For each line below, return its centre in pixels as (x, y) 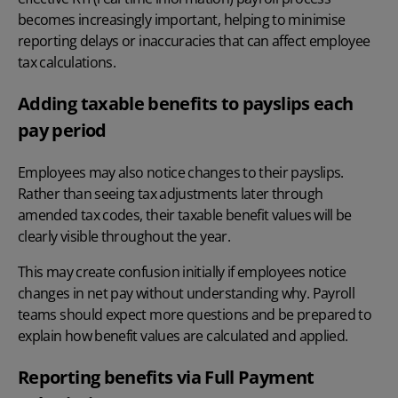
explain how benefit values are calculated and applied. (183, 335)
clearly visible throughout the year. (124, 236)
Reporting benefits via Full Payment (166, 377)
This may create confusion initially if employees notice (182, 271)
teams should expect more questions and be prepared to (195, 314)
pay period (62, 130)
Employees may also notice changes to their (155, 172)
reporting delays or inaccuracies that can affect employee (194, 40)
